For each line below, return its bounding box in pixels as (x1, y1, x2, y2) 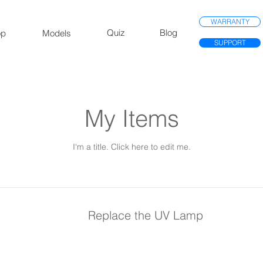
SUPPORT (214, 38, 246, 48)
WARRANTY (210, 17, 249, 26)
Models (42, 28, 71, 39)
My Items (84, 104, 179, 133)
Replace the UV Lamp (88, 208, 203, 223)
